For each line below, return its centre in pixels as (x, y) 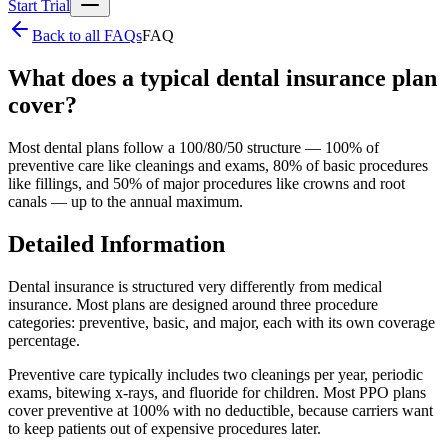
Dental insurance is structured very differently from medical (195, 286)
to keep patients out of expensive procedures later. (164, 428)
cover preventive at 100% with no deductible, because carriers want (220, 410)
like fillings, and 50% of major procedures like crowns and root (206, 183)
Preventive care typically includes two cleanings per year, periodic (215, 374)
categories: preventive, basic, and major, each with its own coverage (221, 322)
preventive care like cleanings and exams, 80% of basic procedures (218, 165)
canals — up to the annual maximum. (125, 201)
